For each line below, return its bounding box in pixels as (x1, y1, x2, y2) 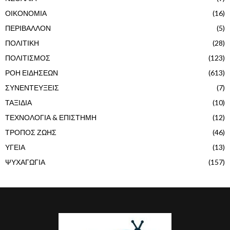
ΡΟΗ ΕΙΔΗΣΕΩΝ (5, 68, 58, 77)
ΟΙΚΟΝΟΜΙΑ (5, 8, 47, 17)
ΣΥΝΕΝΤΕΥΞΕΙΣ (5, 83, 59, 92)
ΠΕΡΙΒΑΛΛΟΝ (5, 23, 51, 32)
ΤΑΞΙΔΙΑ (5, 98, 32, 107)
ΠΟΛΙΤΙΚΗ (5, 38, 39, 47)
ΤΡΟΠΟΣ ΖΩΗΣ (5, 127, 56, 137)
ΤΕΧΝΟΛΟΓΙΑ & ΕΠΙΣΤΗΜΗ (5, 112, 97, 122)
